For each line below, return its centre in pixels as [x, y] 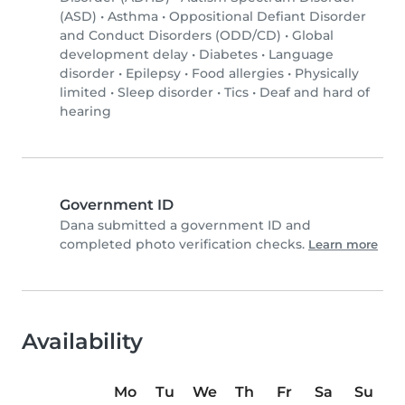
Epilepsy [153, 74]
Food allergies [238, 74]
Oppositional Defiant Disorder [268, 17]
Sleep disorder [165, 93]
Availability [82, 342]
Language [301, 55]
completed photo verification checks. [184, 245]
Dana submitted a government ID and [185, 226]
